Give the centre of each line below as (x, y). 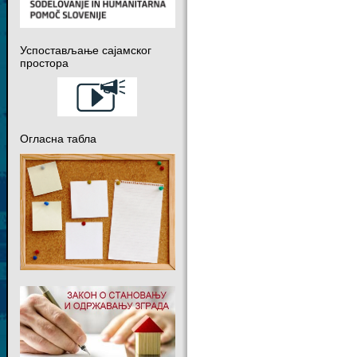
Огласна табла (58, 138)
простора (44, 63)
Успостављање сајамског (85, 51)
